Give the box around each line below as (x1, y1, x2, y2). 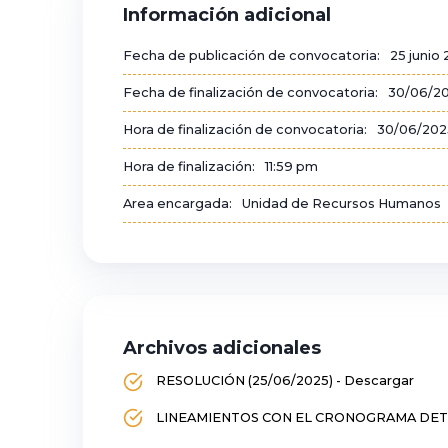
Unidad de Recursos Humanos (242, 195, 441, 211)
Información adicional (123, 3, 331, 26)
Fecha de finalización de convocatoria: (123, 84, 378, 100)
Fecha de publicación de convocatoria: (123, 47, 380, 63)
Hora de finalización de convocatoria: (123, 121, 367, 137)
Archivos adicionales (123, 336, 321, 359)
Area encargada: (123, 195, 232, 211)
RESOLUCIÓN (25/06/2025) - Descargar (156, 372, 414, 388)
